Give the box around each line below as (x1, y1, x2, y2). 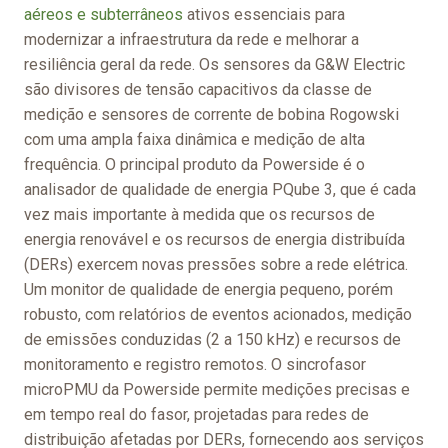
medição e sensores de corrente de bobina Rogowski (24, 105, 399, 124)
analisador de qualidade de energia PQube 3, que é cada (24, 180, 416, 199)
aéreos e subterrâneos (24, 5, 187, 24)
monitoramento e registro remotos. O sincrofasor (24, 355, 366, 374)
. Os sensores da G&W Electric (192, 55, 405, 74)
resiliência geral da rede (24, 55, 192, 74)
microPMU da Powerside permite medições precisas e (24, 380, 410, 399)
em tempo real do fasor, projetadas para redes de (24, 405, 369, 424)
